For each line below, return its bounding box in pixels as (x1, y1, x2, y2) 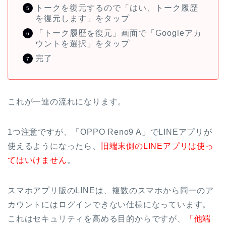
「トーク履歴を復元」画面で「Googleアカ (35, 28, 202, 37)
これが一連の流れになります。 (8, 97, 127, 106)
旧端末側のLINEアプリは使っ (100, 141, 214, 150)
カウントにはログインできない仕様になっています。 (8, 200, 211, 209)
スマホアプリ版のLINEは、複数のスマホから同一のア (8, 186, 214, 195)
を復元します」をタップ (35, 14, 130, 23)
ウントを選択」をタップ (35, 39, 130, 48)
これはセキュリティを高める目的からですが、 (8, 214, 186, 223)
